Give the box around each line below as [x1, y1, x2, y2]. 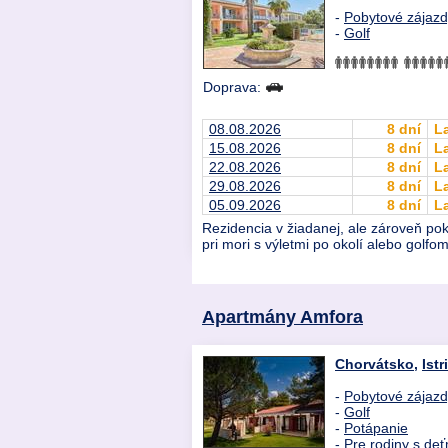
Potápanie [344, 420, 408, 437]
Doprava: [203, 79, 265, 96]
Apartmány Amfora [202, 306, 363, 328]
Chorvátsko [335, 356, 414, 373]
